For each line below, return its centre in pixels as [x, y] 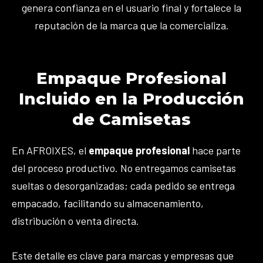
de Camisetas [131, 119]
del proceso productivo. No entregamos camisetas [124, 168]
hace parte [215, 151]
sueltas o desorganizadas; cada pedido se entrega [123, 186]
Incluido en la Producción [131, 99]
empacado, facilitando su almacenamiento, [108, 203]
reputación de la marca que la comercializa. [131, 25]
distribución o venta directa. [75, 221]
